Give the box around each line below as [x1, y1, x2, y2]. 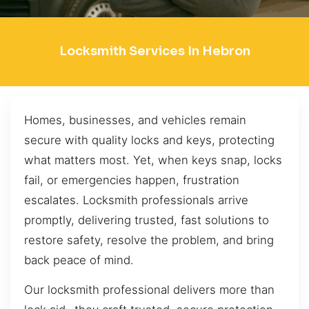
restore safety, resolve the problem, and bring [24, 232, 274, 247]
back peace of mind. [24, 252, 134, 267]
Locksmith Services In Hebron [59, 43, 250, 59]
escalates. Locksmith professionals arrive [24, 192, 248, 207]
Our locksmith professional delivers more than [24, 283, 275, 297]
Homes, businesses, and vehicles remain [24, 112, 246, 127]
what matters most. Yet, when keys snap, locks [24, 152, 282, 167]
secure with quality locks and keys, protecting [24, 132, 275, 147]
